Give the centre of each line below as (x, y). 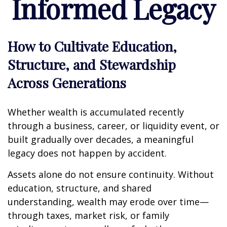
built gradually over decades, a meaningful (101, 139)
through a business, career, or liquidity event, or (113, 125)
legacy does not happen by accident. (87, 153)
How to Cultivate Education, (92, 46)
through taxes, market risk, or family (88, 215)
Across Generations (67, 82)
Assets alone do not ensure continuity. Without (111, 174)
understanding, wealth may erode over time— (108, 201)
